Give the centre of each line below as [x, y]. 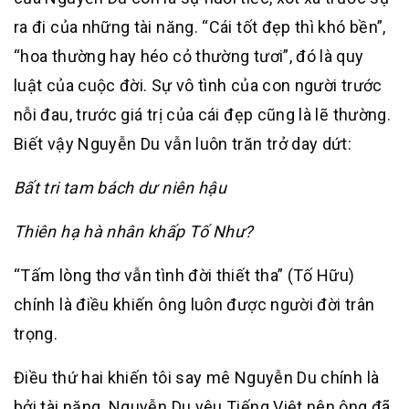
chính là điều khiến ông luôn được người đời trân [194, 304]
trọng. [36, 334]
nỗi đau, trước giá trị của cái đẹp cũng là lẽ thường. [203, 115]
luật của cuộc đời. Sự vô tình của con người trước [198, 85]
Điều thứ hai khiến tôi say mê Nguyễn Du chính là [197, 378]
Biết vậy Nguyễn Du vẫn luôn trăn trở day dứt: [183, 144]
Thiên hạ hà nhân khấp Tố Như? [134, 231]
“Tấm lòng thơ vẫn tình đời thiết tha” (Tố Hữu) [184, 275]
